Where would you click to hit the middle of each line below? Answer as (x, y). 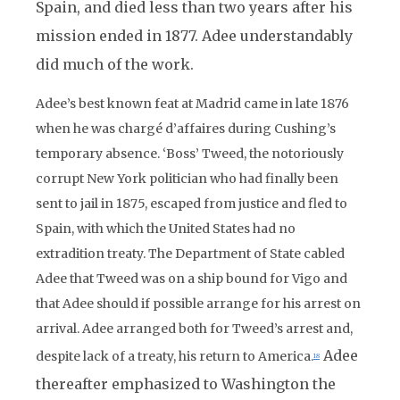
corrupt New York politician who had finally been (187, 179)
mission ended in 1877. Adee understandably (194, 36)
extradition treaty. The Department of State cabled (190, 254)
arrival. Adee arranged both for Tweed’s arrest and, (194, 329)
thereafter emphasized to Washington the (186, 384)
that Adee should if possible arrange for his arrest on (198, 304)
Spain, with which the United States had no (166, 229)
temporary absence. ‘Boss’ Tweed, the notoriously (190, 154)
